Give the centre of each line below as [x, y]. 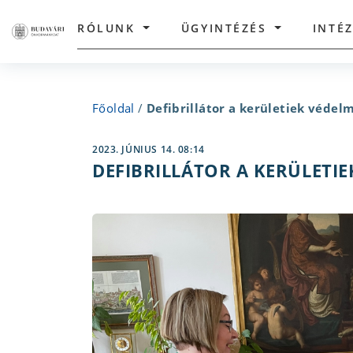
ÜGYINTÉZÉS [224, 28]
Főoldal [113, 108]
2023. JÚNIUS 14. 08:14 [149, 149]
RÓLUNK [106, 28]
